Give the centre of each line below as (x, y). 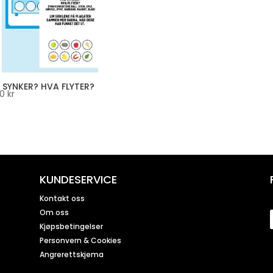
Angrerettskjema (71, 255)
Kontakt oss (62, 199)
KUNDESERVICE (78, 180)
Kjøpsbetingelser (71, 227)
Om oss (54, 213)
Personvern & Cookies (80, 241)
